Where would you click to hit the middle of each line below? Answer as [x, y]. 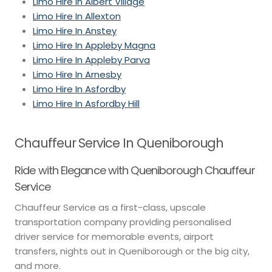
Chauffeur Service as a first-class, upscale [110, 208]
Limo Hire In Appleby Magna [94, 45]
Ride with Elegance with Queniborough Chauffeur [135, 171]
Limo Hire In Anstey [75, 30]
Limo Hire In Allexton [77, 16]
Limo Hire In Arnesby [77, 74]
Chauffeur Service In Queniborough [119, 143]
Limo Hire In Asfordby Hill [86, 103]
